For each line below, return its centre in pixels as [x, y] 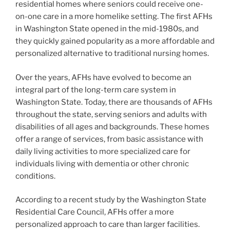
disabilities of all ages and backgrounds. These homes [112, 127]
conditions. [35, 176]
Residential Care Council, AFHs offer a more [95, 212]
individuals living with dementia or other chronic [102, 164]
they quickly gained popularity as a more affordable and [115, 41]
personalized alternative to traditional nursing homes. [112, 54]
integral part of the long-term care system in [96, 90]
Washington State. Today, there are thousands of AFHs [114, 102]
